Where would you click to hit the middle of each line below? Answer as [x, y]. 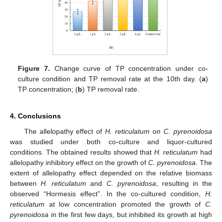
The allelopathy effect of [65, 131]
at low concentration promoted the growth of [125, 204]
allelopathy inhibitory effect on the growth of [79, 162]
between [26, 183]
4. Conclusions [35, 116]
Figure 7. [34, 68]
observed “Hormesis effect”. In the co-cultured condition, [108, 194]
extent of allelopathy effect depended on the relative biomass [111, 173]
